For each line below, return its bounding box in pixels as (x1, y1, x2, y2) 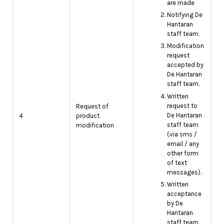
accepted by (167, 61, 203, 69)
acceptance (167, 189, 201, 197)
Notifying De (167, 11, 202, 19)
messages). (167, 168, 201, 176)
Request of (76, 102, 108, 110)
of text (167, 158, 187, 166)
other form (167, 149, 198, 157)
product (76, 112, 99, 119)
